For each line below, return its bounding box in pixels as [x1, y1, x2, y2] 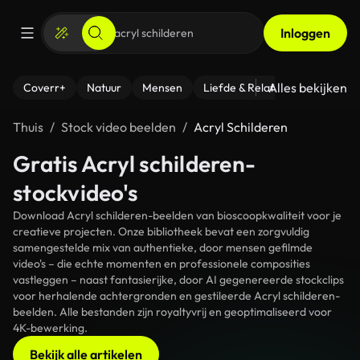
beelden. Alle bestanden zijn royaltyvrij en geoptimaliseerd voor [13, 305, 332, 319]
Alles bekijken [268, 80, 347, 96]
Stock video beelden [61, 119, 176, 135]
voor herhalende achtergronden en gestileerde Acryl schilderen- [13, 288, 340, 303]
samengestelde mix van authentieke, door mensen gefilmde [13, 240, 313, 255]
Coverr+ [23, 80, 66, 95]
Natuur [87, 80, 121, 95]
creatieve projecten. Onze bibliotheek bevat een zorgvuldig [13, 224, 309, 239]
